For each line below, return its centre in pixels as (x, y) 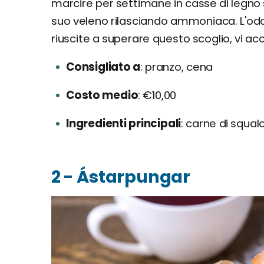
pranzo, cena (178, 67)
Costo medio (102, 95)
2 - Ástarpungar (121, 176)
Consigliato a (103, 67)
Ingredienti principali (124, 123)
